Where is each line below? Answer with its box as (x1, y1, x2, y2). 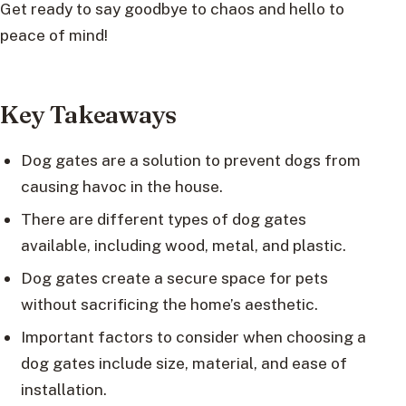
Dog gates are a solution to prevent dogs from (20, 150, 361, 170)
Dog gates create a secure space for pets (20, 268, 328, 288)
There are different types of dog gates (20, 209, 306, 229)
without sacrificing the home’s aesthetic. (20, 295, 318, 314)
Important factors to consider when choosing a (20, 327, 366, 347)
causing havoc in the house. (20, 177, 223, 197)
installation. (20, 380, 107, 400)
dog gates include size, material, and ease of (20, 353, 347, 373)
